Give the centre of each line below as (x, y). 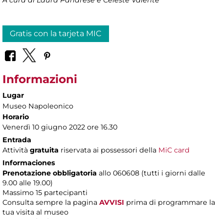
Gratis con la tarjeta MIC (56, 33)
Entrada (17, 140)
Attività (16, 150)
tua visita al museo (35, 212)
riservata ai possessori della (109, 150)
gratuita (45, 150)
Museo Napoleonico (38, 106)
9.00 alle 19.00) (28, 183)
